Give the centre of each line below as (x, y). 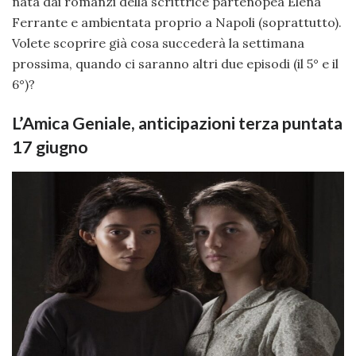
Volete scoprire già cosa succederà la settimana (158, 43)
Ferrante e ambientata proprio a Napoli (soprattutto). (177, 22)
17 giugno (50, 147)
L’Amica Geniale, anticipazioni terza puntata (177, 124)
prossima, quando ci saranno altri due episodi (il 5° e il (175, 63)
